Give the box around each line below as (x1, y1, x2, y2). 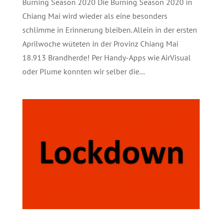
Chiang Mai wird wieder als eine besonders (22, 10, 167, 21)
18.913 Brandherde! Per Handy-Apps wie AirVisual (22, 52, 191, 62)
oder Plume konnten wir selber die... (22, 66, 145, 76)
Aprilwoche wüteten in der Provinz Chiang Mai (22, 38, 178, 49)
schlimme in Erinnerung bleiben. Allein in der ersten (22, 24, 197, 35)
